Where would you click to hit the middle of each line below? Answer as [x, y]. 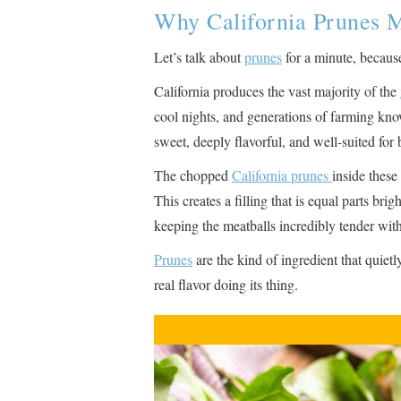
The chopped [193, 175]
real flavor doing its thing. [226, 284]
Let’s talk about [199, 56]
